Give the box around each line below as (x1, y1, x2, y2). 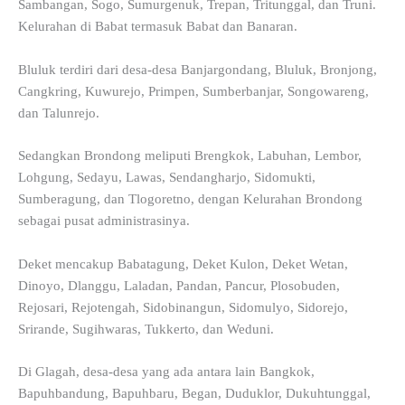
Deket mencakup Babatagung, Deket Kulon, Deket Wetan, (18, 256, 348, 271)
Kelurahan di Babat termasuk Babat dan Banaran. (18, 19, 297, 34)
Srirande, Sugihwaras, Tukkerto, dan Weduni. (18, 321, 274, 336)
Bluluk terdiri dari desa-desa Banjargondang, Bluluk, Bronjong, (18, 61, 377, 77)
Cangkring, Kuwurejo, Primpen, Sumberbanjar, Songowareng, (18, 83, 369, 99)
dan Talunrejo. (18, 105, 99, 120)
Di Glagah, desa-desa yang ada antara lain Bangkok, (18, 363, 315, 379)
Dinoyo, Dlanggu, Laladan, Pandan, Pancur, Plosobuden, (18, 278, 340, 293)
